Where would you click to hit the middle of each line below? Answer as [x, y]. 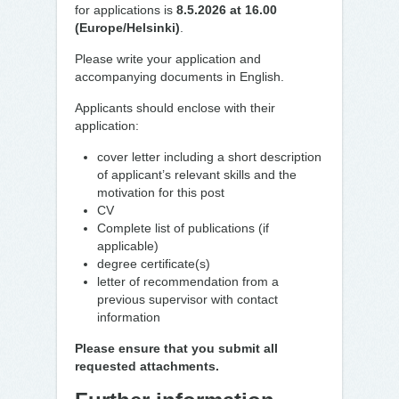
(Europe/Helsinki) [127, 28]
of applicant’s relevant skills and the [197, 175]
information [129, 317]
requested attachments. [147, 366]
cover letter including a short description [209, 157]
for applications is [126, 10]
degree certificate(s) [154, 264]
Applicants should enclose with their [175, 108]
